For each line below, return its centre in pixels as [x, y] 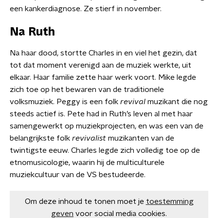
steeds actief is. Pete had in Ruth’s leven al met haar [101, 114]
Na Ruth [32, 32]
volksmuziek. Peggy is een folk [65, 101]
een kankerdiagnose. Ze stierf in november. [86, 9]
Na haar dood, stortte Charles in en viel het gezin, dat [103, 53]
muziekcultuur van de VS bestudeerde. [78, 174]
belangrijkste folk [40, 138]
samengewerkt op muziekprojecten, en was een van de [107, 126]
